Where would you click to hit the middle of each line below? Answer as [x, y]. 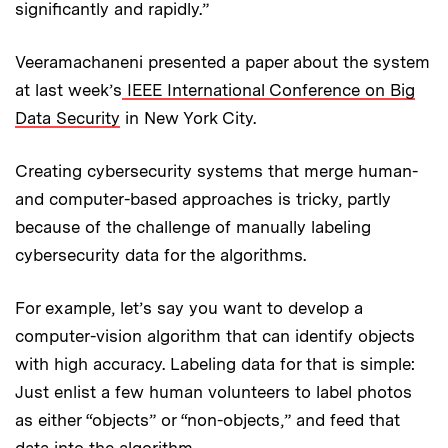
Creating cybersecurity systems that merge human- [216, 170]
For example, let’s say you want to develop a [189, 307]
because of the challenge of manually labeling [193, 226]
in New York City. [188, 117]
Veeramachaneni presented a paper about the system [222, 61]
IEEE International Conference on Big [268, 89]
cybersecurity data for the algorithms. [160, 254]
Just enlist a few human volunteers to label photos [213, 391]
